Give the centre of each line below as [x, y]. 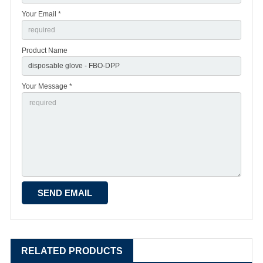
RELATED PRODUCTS [72, 251]
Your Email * [41, 14]
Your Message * [47, 87]
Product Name [45, 50]
